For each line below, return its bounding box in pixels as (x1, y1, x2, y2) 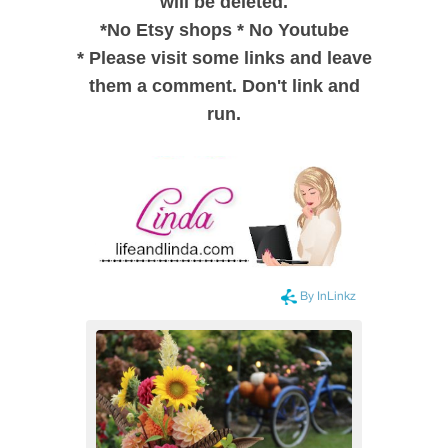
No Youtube (248, 20, 349, 41)
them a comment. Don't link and (88, 76, 360, 97)
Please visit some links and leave (83, 48, 372, 69)
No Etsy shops (106, 20, 237, 41)
